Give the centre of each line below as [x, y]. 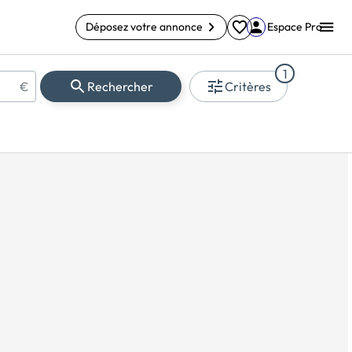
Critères [248, 86]
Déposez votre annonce [144, 26]
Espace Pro [295, 27]
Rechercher [121, 86]
